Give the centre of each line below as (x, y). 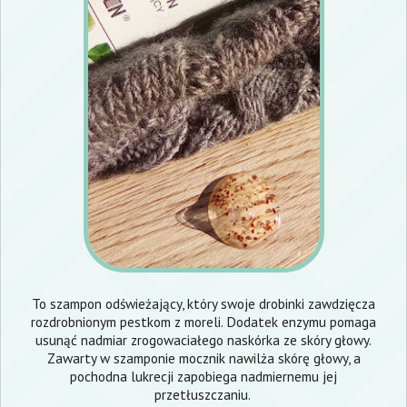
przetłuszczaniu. (203, 395)
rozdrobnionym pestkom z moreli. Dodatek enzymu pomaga (203, 322)
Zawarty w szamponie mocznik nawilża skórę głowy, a (203, 358)
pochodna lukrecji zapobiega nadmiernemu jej (203, 377)
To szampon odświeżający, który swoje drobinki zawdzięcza (203, 304)
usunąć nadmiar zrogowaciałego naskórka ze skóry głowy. (203, 340)
